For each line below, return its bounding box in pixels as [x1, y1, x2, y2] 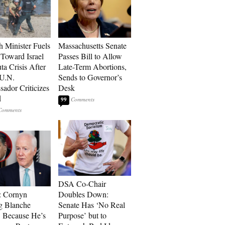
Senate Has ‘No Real [58, 199, 125, 210]
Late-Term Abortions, [58, 61, 127, 72]
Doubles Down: [58, 189, 108, 199]
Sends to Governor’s [58, 72, 122, 82]
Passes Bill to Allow [58, 51, 122, 61]
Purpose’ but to [58, 210, 106, 220]
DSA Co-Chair [58, 178, 106, 189]
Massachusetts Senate [58, 40, 127, 51]
